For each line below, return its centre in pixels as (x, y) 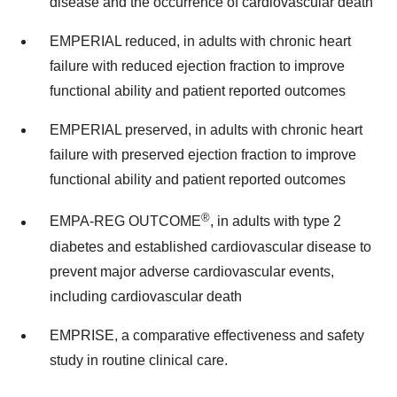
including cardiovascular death (146, 296)
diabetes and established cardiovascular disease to (210, 246)
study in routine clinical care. (139, 360)
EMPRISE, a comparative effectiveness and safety (207, 335)
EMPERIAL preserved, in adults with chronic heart (206, 130)
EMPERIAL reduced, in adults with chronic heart (200, 42)
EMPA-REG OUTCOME (125, 222)
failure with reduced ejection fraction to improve (197, 66)
